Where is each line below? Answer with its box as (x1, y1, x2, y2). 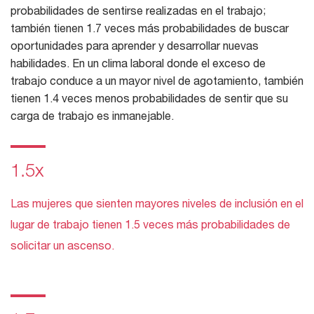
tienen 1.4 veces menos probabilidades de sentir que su (11, 91, 288, 105)
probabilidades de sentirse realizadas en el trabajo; (11, 4, 266, 18)
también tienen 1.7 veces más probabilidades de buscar (11, 21, 289, 35)
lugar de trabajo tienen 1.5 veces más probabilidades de (11, 217, 290, 231)
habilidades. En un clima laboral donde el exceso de (11, 56, 266, 70)
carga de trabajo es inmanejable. (11, 109, 174, 123)
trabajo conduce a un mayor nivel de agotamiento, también (11, 74, 303, 88)
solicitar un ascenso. (11, 238, 114, 252)
